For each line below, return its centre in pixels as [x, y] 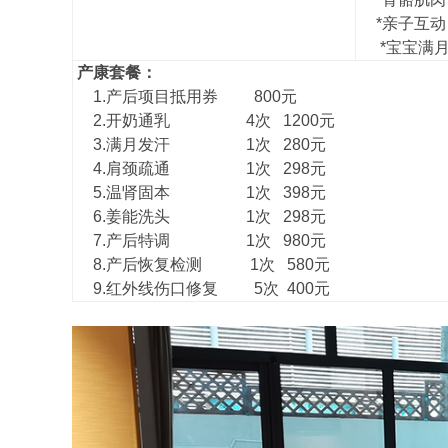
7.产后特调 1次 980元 [199, 240]
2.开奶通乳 [159, 120]
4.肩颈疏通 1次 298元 [199, 168]
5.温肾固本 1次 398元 [199, 192]
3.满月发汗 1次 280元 [199, 144]
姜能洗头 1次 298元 [217, 216]
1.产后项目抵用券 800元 [184, 96]
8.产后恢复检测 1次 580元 [201, 264]
